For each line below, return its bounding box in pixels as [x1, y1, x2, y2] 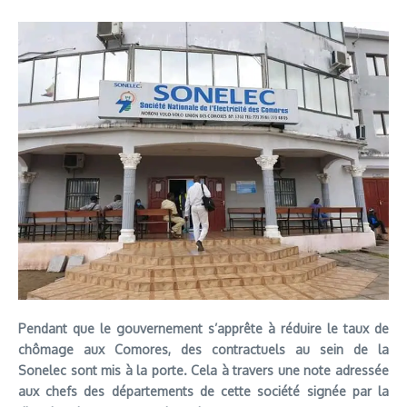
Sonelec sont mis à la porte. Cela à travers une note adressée [18, 362, 389, 378]
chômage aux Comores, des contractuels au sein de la [18, 342, 389, 357]
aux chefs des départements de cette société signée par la [18, 383, 389, 399]
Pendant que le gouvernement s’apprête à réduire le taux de [18, 321, 389, 336]
